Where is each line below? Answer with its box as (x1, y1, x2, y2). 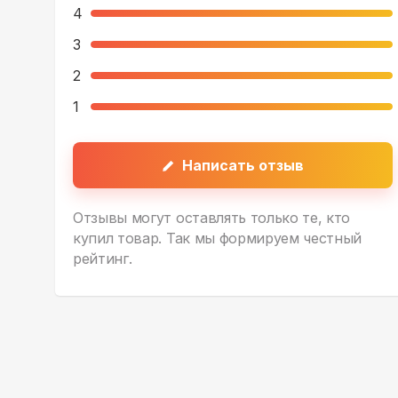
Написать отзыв (182, 156, 304, 175)
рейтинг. (73, 250, 132, 268)
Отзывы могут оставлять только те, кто (73, 209, 351, 227)
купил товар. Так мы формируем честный (73, 229, 362, 248)
